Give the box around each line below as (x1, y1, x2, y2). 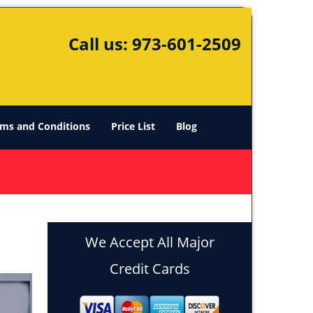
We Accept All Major (85, 233, 214, 252)
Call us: (68, 32, 132, 55)
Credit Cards (109, 259, 190, 278)
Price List (111, 119, 155, 133)
